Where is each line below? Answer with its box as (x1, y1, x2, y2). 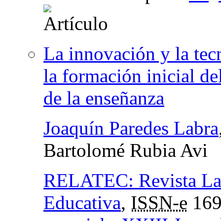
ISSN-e (131, 191, 187, 213)
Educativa (43, 191, 121, 213)
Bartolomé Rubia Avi (43, 139, 208, 161)
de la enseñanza (43, 87, 164, 109)
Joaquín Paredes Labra (43, 117, 219, 139)
